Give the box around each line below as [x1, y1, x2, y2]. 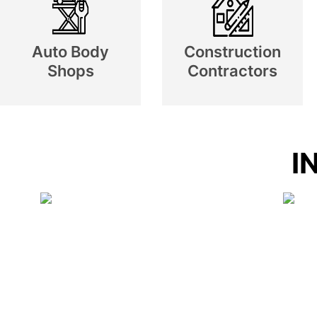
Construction [184, 42, 281, 61]
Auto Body [32, 42, 109, 61]
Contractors [188, 62, 277, 80]
